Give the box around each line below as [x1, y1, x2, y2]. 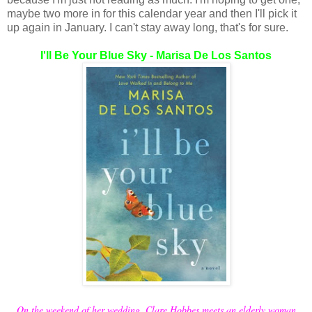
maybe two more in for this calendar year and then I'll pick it [7, 8, 297, 19]
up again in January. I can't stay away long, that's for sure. [7, 22, 288, 33]
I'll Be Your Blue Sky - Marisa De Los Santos [40, 49, 272, 61]
